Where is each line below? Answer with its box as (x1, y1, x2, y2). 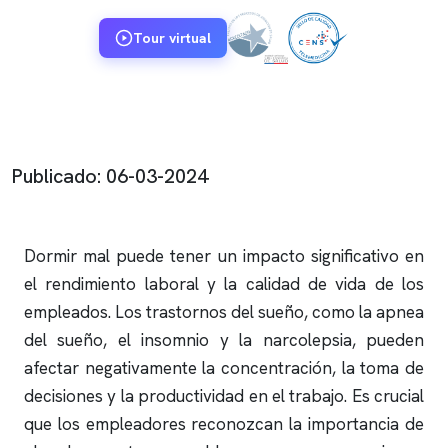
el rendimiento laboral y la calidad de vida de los (24, 273, 424, 295)
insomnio (141, 329, 210, 351)
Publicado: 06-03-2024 (12, 163, 208, 189)
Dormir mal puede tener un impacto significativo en (24, 245, 424, 267)
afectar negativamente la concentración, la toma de (24, 357, 424, 379)
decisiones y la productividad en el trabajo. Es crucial (24, 385, 424, 407)
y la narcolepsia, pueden (209, 329, 425, 351)
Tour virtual (132, 29, 211, 47)
